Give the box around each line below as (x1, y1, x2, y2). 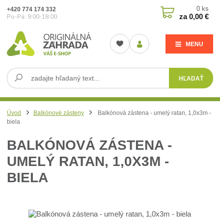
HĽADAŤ (179, 75, 204, 82)
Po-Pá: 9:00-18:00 (7, 12, 57, 21)
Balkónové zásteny (33, 109, 84, 116)
